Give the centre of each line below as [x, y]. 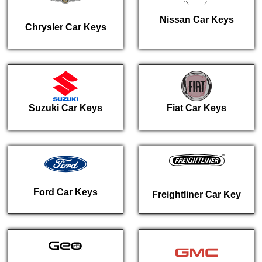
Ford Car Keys [65, 192]
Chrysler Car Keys [65, 27]
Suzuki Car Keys [65, 108]
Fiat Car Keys [196, 108]
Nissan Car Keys [196, 19]
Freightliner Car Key [196, 195]
